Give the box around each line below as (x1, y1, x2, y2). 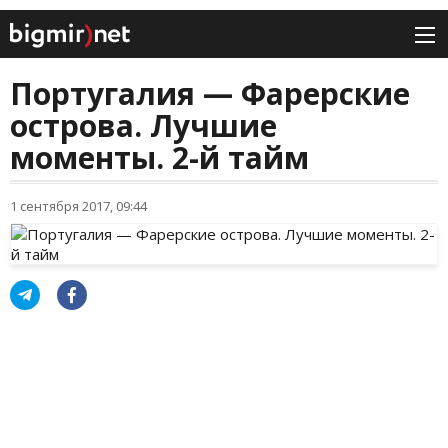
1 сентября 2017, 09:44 (10, 197, 147, 216)
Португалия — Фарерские (10, 73, 410, 115)
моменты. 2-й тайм (10, 137, 309, 179)
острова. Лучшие (10, 105, 277, 147)
